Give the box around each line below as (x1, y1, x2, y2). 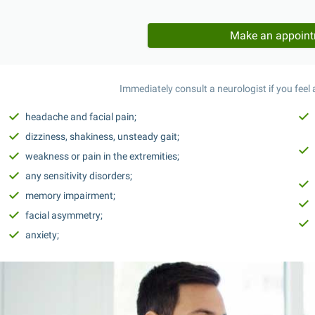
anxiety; (25, 229, 59, 240)
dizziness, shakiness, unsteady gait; (25, 131, 179, 142)
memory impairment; (25, 190, 115, 201)
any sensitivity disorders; (25, 170, 132, 181)
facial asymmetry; (25, 210, 103, 221)
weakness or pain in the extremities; (25, 150, 179, 162)
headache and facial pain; (25, 111, 136, 122)
